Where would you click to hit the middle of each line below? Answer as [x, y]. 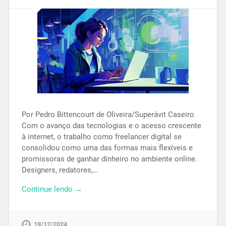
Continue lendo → [52, 189]
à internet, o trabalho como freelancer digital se [101, 136]
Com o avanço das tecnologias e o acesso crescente [111, 125]
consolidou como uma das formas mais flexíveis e [107, 148]
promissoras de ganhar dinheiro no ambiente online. [109, 159]
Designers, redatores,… [60, 170]
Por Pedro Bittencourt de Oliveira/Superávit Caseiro [108, 114]
